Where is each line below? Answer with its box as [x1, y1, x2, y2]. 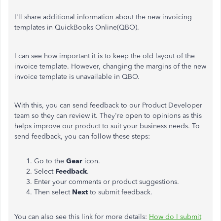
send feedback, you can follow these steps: [14, 132, 150, 141]
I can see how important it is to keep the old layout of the [14, 52, 195, 60]
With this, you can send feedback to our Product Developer [14, 101, 202, 110]
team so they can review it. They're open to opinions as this [14, 111, 202, 120]
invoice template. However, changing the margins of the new [14, 62, 206, 71]
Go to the [34, 157, 66, 165]
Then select [34, 188, 72, 196]
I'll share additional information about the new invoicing [14, 13, 192, 21]
